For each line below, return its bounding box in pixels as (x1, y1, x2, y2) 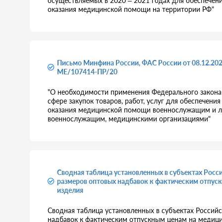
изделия (57, 186, 83, 194)
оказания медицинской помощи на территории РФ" (48, 5, 214, 13)
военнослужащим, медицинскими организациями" (48, 114, 211, 123)
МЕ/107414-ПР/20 (57, 67, 117, 76)
